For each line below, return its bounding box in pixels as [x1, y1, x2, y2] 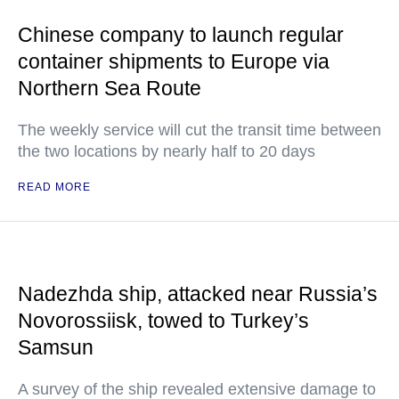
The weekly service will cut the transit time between [18, 121, 381, 139]
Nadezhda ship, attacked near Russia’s [18, 282, 378, 305]
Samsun [18, 336, 94, 359]
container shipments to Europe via [18, 50, 330, 73]
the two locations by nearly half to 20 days [18, 142, 315, 160]
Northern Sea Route [18, 77, 201, 100]
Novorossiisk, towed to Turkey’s [18, 309, 309, 332]
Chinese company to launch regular [18, 23, 344, 46]
